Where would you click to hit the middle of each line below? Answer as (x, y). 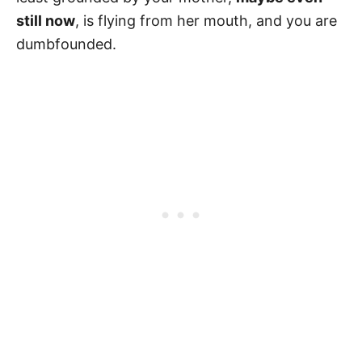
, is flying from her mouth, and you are (206, 20)
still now (46, 20)
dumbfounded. (68, 44)
